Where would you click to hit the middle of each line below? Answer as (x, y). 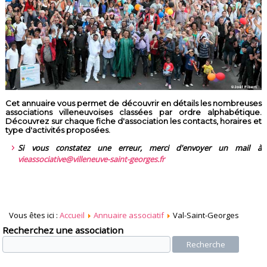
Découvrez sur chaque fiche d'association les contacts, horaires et (133, 121)
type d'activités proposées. (58, 130)
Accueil (72, 215)
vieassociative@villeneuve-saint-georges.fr (91, 159)
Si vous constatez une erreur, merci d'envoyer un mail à (140, 148)
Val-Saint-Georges (206, 215)
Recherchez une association (63, 230)
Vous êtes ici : (35, 215)
